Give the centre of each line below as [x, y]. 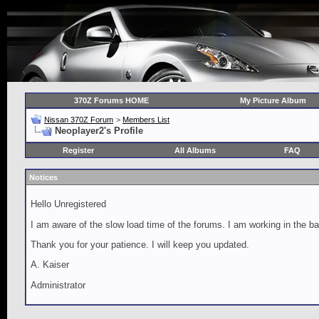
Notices [43, 177]
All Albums [195, 150]
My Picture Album [273, 100]
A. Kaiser [50, 265]
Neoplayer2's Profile [99, 131]
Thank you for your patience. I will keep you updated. [140, 244]
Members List [146, 120]
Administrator [58, 285]
